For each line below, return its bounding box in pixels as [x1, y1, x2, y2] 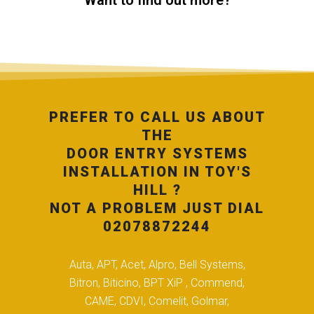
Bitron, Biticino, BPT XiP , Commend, [69, 276, 245, 290]
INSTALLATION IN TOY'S [62, 163, 252, 181]
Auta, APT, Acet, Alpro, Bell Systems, [69, 258, 245, 272]
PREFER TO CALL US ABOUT [48, 109, 266, 126]
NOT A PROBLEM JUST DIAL [50, 200, 264, 217]
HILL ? [132, 182, 182, 199]
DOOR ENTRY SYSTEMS [66, 145, 248, 163]
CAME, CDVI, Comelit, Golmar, [85, 294, 229, 308]
